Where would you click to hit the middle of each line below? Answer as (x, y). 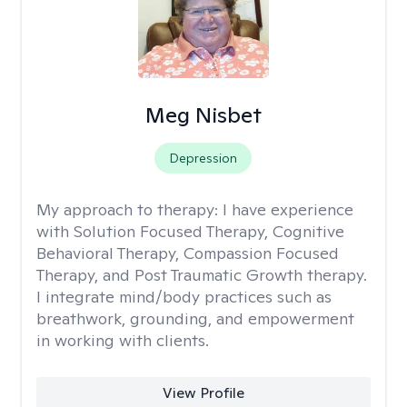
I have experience (288, 209)
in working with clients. (123, 340)
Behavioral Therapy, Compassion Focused (188, 253)
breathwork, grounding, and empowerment (195, 318)
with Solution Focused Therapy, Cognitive (190, 231)
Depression (203, 158)
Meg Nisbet (203, 115)
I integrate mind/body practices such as (184, 297)
